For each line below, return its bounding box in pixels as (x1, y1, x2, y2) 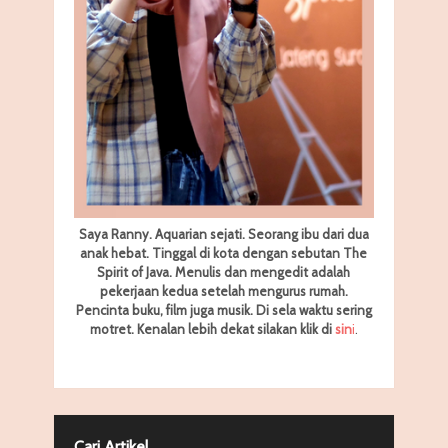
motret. (89, 320, 134, 337)
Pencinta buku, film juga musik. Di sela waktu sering (75, 301, 372, 318)
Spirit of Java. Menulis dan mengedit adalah (97, 263, 351, 280)
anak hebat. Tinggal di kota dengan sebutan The (80, 244, 368, 261)
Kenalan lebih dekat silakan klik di (136, 320, 335, 337)
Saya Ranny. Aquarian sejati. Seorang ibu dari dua (78, 225, 369, 242)
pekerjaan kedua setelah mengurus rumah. (99, 282, 348, 299)
